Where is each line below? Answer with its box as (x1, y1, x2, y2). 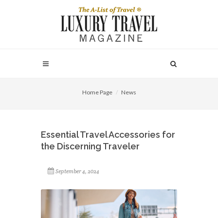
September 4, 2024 (55, 168, 99, 175)
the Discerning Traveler (41, 141, 140, 151)
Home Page (82, 89, 112, 96)
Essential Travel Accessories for (41, 129, 175, 140)
